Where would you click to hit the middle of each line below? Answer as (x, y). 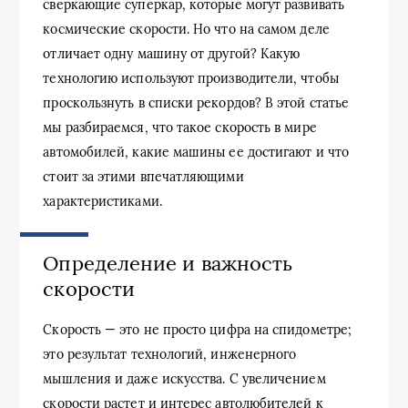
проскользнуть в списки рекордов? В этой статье (196, 102)
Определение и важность (168, 263)
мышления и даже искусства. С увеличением (184, 378)
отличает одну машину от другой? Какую (172, 53)
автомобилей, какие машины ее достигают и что (196, 152)
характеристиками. (102, 201)
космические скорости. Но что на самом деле (186, 29)
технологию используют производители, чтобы (191, 78)
